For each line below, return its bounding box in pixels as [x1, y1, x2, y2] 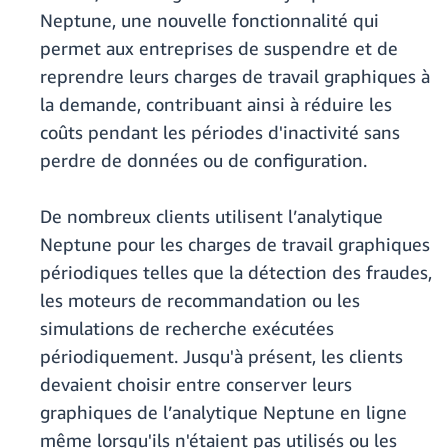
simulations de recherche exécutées [40, 317, 334, 340]
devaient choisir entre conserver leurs [40, 373, 352, 396]
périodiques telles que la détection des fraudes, [40, 261, 432, 284]
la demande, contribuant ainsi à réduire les [40, 93, 392, 116]
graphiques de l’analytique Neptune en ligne [40, 401, 407, 424]
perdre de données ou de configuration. [40, 149, 367, 172]
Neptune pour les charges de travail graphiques [40, 233, 430, 256]
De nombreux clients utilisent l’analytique [40, 205, 383, 228]
